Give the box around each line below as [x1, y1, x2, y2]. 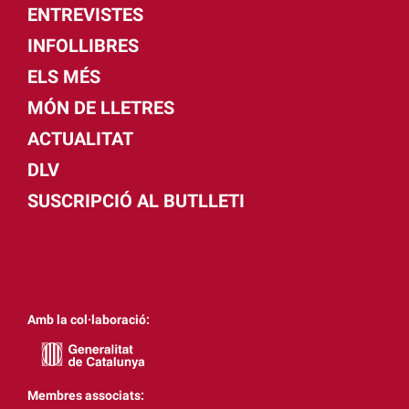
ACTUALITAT [27, 128, 133, 151]
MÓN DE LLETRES [27, 97, 174, 120]
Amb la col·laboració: [27, 312, 150, 328]
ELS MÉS [27, 66, 100, 89]
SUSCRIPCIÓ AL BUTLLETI [27, 190, 245, 213]
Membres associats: [27, 388, 144, 404]
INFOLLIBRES [27, 35, 139, 58]
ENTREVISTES [27, 4, 143, 26]
